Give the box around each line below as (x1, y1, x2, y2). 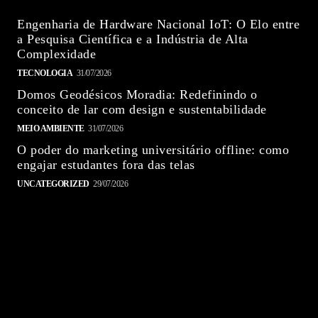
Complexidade (17, 47, 96, 61)
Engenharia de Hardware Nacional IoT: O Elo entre (17, 17, 300, 31)
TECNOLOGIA (17, 68, 72, 78)
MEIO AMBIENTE (17, 124, 84, 133)
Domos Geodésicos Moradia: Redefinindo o (17, 87, 258, 102)
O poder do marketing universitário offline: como (17, 143, 289, 157)
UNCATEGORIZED (17, 179, 89, 189)
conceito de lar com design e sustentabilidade (17, 102, 267, 116)
